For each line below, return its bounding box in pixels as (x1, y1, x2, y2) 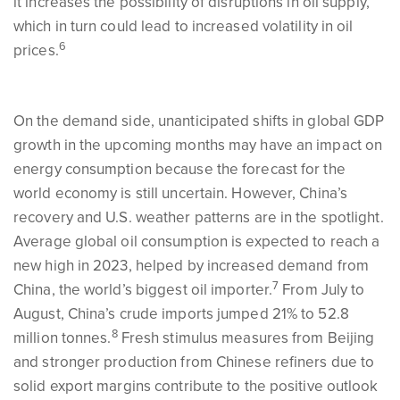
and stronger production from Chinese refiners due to (13, 353, 375, 371)
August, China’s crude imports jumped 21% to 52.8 (13, 304, 349, 323)
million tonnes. (13, 329, 112, 347)
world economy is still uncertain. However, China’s (13, 184, 348, 203)
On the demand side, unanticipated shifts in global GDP (13, 112, 385, 130)
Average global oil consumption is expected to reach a (13, 232, 380, 251)
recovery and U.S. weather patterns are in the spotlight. (13, 208, 384, 227)
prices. (13, 41, 59, 60)
